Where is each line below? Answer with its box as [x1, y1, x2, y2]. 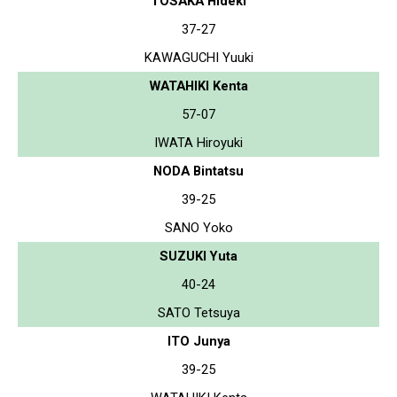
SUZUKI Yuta [160, 247, 237, 264]
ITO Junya [167, 332, 230, 349]
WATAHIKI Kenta [149, 77, 248, 94]
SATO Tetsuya [157, 304, 240, 321]
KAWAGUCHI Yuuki [144, 49, 253, 66]
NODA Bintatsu [153, 162, 244, 179]
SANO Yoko [164, 219, 233, 236]
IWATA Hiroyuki [154, 134, 243, 151]
